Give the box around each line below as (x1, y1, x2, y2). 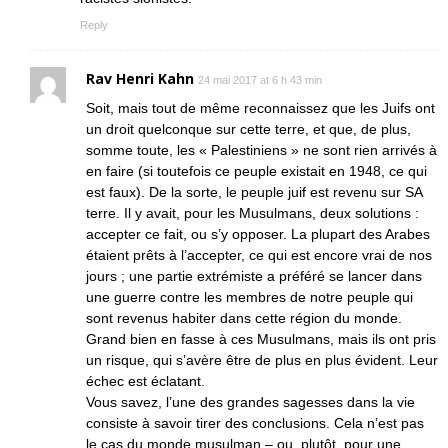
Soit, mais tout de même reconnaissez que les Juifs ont (86, 99, 435, 116)
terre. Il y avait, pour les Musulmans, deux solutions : (86, 204, 419, 221)
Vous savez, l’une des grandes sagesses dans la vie (86, 393, 415, 410)
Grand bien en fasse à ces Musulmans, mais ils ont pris (86, 330, 436, 347)
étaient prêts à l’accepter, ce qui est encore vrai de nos (86, 246, 432, 263)
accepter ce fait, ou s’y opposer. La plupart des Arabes (86, 225, 430, 242)
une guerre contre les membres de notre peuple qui (86, 288, 413, 305)
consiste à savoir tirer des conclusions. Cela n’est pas (86, 414, 424, 431)
